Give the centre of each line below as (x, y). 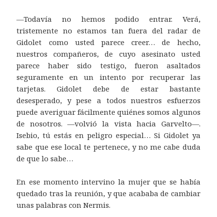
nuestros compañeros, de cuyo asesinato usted (108, 54)
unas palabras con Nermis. (64, 205)
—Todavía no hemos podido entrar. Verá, (108, 19)
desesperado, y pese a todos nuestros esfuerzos (108, 101)
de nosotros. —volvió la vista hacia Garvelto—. (108, 124)
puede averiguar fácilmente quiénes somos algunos (108, 112)
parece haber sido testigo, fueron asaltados (108, 66)
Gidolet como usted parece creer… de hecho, (108, 42)
